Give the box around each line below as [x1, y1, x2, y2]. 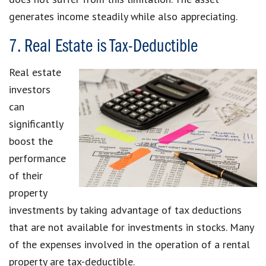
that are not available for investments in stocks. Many [9, 220, 254, 234]
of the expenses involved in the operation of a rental [9, 237, 250, 251]
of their [9, 168, 43, 182]
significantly [9, 116, 63, 131]
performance [9, 151, 66, 165]
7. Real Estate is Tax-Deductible [9, 37, 198, 56]
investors [9, 82, 50, 96]
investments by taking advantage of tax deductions [9, 202, 242, 217]
